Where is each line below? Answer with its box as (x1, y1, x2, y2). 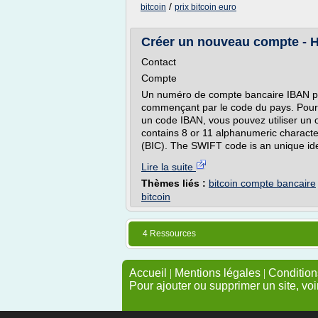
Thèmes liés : (141, 177, 209, 189)
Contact (141, 56, 176, 67)
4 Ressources (143, 229, 196, 238)
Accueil (129, 267, 167, 279)
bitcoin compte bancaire (209, 177, 316, 189)
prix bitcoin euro (175, 2, 236, 12)
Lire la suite (141, 161, 196, 172)
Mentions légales (175, 267, 261, 279)
